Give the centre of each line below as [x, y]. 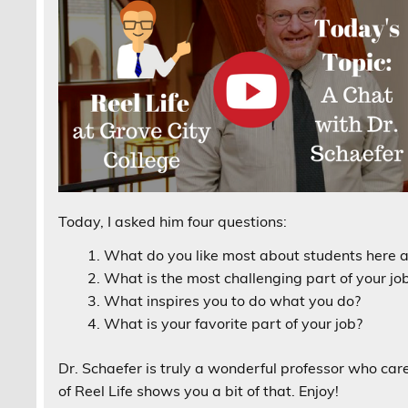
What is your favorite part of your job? [234, 323]
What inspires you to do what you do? [233, 300]
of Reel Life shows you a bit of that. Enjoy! [199, 390]
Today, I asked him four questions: [173, 221]
